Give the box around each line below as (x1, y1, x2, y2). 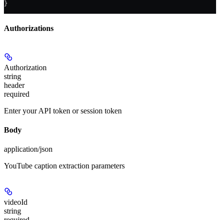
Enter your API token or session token (4, 106, 122, 115)
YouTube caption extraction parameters (4, 162, 125, 170)
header (4, 81, 25, 89)
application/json (4, 145, 53, 154)
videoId (4, 198, 27, 207)
